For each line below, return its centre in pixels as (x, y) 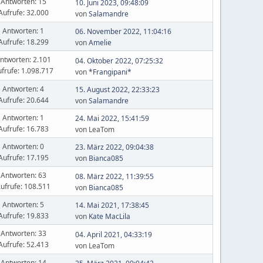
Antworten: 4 (23, 89)
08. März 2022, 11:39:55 (114, 176)
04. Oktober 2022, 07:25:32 (119, 60)
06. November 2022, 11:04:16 (123, 31)
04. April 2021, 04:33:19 (113, 234)
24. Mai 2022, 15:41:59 (112, 118)
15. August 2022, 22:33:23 (117, 90)
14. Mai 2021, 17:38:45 (112, 205)
